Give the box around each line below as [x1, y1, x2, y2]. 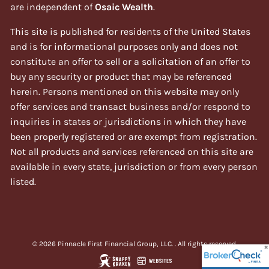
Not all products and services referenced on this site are [10, 145, 254, 157]
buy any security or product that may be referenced [10, 70, 232, 82]
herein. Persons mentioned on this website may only [10, 85, 240, 97]
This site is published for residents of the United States [10, 25, 251, 37]
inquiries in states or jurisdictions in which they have [10, 115, 247, 127]
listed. [10, 175, 37, 187]
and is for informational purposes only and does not [10, 40, 238, 52]
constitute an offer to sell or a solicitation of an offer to [10, 55, 251, 67]
